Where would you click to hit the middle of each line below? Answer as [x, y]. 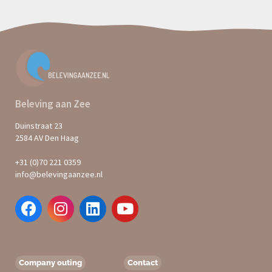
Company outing [50, 262]
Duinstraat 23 [39, 125]
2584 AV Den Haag [47, 138]
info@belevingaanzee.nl [59, 174]
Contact [143, 262]
